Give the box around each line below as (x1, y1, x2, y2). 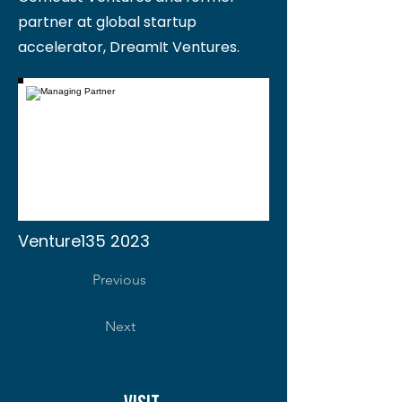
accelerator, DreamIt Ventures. (18, 37, 240, 57)
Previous (92, 271, 146, 288)
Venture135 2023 (18, 230, 150, 252)
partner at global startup (18, 12, 197, 32)
